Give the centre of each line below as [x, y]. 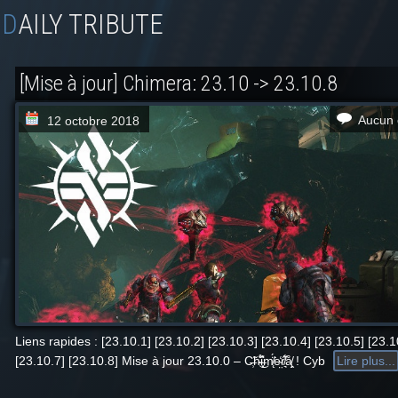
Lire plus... [366, 361]
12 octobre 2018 [93, 121]
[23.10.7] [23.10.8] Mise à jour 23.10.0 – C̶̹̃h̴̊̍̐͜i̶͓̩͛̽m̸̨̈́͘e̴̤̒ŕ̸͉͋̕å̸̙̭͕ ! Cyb [170, 361]
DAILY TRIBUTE [91, 24]
